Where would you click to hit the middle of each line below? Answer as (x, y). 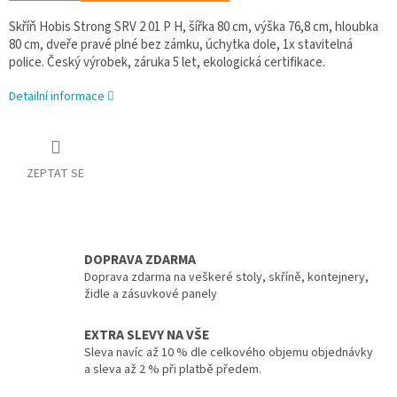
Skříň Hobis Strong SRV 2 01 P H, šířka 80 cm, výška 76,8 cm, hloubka (194, 27)
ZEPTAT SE (55, 174)
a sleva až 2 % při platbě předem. (173, 369)
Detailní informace (57, 97)
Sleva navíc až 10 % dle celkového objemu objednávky (229, 352)
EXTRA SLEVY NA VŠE (147, 335)
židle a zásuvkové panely (151, 295)
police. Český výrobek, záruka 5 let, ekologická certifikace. (167, 63)
